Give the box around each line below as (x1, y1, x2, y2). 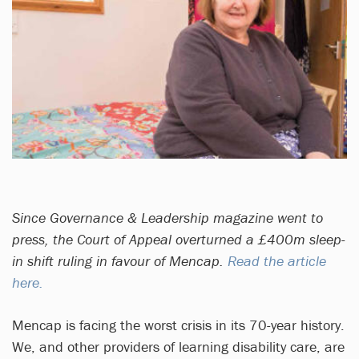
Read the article (228, 251, 326, 270)
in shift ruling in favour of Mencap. (12, 251, 228, 270)
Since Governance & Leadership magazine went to (12, 208, 323, 227)
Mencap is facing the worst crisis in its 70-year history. (12, 315, 345, 334)
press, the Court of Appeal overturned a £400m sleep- (12, 229, 345, 248)
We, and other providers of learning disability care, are (12, 337, 345, 356)
